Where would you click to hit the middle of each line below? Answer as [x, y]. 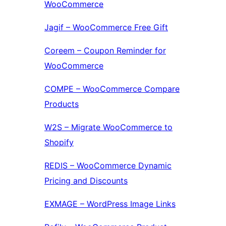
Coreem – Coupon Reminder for [105, 51]
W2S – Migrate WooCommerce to [108, 127]
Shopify [59, 143]
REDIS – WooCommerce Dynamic [108, 166]
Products [62, 104]
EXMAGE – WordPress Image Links [110, 204]
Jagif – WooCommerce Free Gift [106, 27]
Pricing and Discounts [86, 181]
